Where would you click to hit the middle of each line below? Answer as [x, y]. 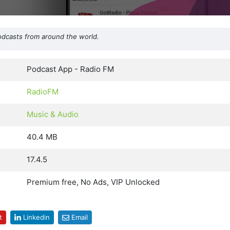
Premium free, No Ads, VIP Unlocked [93, 182]
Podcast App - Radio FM [70, 69]
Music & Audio [53, 114]
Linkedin [36, 217]
